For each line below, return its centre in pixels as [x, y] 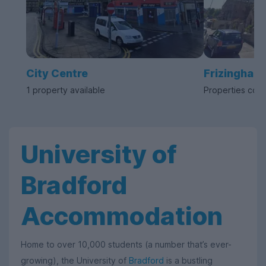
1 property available [66, 90]
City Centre [57, 74]
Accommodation [122, 216]
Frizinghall [232, 74]
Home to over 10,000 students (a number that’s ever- [126, 245]
